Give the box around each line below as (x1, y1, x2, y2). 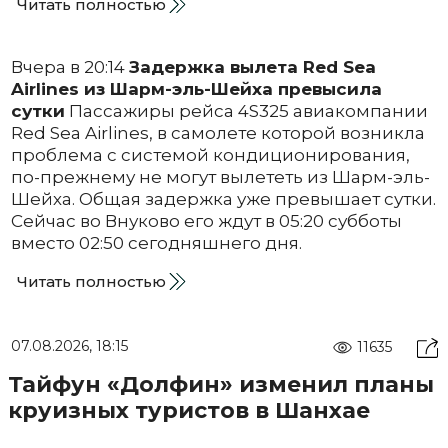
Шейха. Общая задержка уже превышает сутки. (10, 189, 436, 210)
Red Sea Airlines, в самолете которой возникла (10, 123, 425, 144)
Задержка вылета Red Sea (128, 57, 376, 78)
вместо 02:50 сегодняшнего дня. (10, 233, 306, 254)
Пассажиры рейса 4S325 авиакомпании (64, 101, 428, 122)
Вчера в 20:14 (10, 57, 129, 78)
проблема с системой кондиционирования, (10, 145, 410, 166)
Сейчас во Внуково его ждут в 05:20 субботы (10, 211, 402, 232)
